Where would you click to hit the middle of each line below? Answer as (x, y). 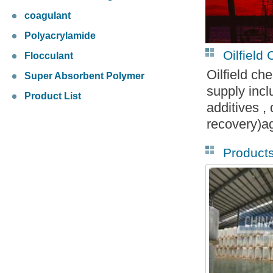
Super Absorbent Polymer (84, 76)
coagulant (48, 16)
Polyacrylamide (60, 36)
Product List (53, 96)
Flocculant (49, 56)
